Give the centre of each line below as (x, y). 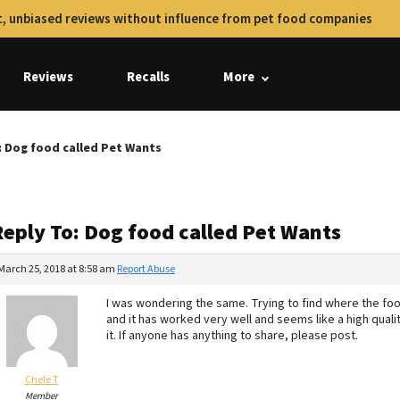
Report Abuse (146, 269)
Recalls (148, 77)
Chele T (42, 380)
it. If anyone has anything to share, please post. (232, 336)
